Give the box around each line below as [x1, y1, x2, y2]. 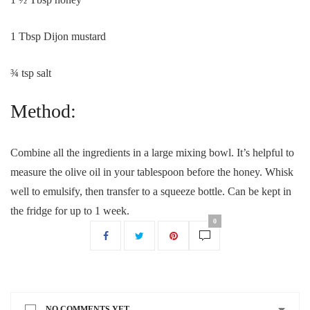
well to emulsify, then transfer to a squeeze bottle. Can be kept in [10, 185, 291, 197]
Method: [10, 100, 76, 122]
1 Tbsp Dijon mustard [10, 30, 106, 42]
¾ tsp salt [10, 67, 51, 79]
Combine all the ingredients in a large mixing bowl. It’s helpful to [10, 147, 294, 158]
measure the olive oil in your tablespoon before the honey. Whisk [10, 166, 293, 178]
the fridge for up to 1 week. [10, 205, 129, 217]
